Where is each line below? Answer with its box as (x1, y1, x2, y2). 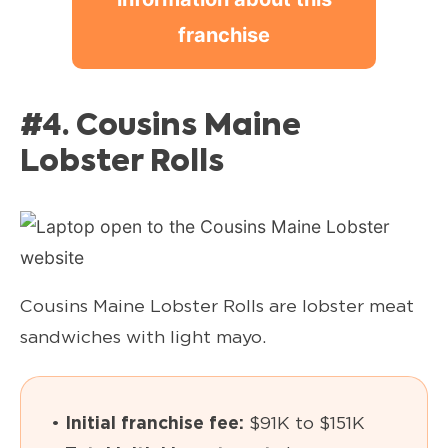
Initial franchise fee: (65, 412, 249, 434)
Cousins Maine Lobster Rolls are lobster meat (20, 295, 414, 317)
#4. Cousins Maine (20, 111, 301, 142)
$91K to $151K (249, 412, 365, 434)
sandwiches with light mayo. (20, 326, 266, 348)
